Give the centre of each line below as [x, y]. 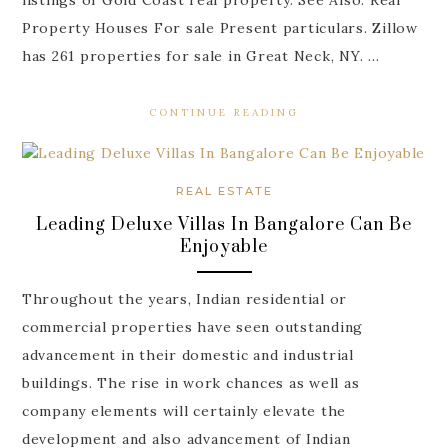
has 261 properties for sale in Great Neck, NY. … [200, 55]
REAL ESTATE [224, 190]
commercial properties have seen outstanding [192, 327]
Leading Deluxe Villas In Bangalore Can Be [224, 224]
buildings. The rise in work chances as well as [190, 383]
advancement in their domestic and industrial [187, 355]
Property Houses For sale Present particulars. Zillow [219, 27]
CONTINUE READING [224, 112]
